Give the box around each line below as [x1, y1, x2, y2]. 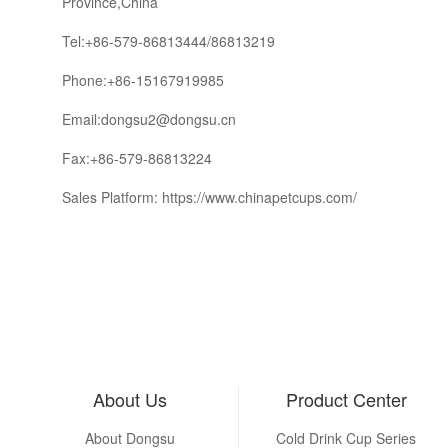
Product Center [285, 386, 407, 413]
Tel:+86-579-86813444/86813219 [62, 31, 276, 52]
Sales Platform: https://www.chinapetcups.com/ [62, 187, 358, 208]
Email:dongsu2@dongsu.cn [62, 109, 237, 130]
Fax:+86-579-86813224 [62, 148, 213, 169]
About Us [92, 386, 167, 413]
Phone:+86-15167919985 [62, 70, 225, 91]
